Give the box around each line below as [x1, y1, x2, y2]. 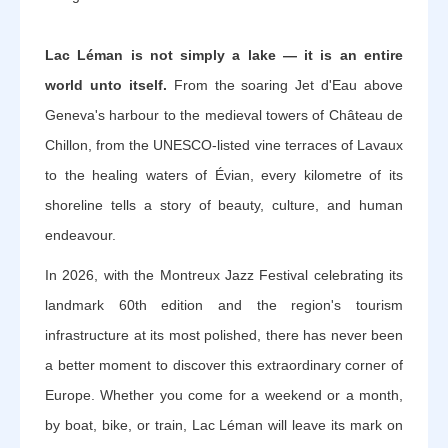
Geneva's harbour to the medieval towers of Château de [45, 106, 403, 123]
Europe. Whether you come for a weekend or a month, [45, 386, 403, 403]
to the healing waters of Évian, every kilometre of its [45, 166, 403, 183]
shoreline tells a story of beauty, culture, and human [45, 196, 403, 213]
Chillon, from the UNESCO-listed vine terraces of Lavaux [45, 136, 403, 153]
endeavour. [45, 226, 116, 243]
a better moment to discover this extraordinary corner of [45, 356, 403, 373]
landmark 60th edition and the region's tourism [45, 296, 403, 313]
